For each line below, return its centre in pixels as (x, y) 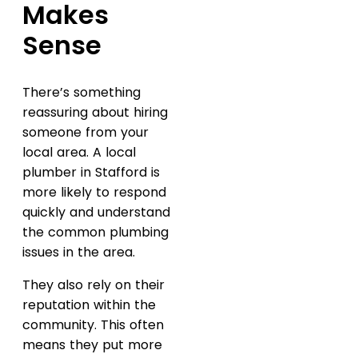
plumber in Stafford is (91, 172)
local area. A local (79, 152)
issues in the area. (79, 252)
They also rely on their (93, 284)
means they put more (92, 344)
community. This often (93, 324)
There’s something (82, 92)
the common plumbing (95, 232)
